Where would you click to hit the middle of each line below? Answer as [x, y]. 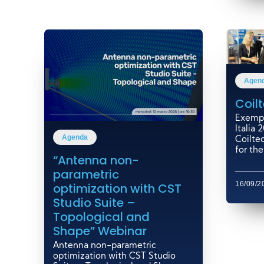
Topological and [101, 217]
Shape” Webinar [100, 231]
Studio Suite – [94, 202]
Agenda [75, 137]
